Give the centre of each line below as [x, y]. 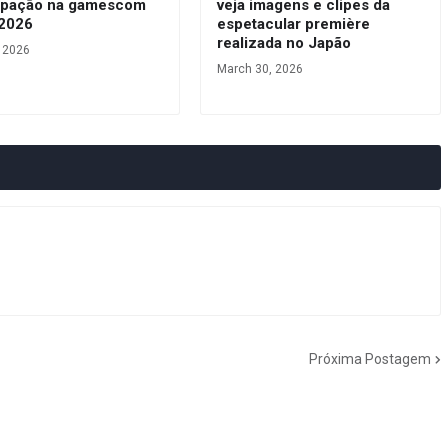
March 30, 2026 [259, 69]
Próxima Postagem [370, 358]
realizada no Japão [283, 43]
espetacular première [293, 24]
